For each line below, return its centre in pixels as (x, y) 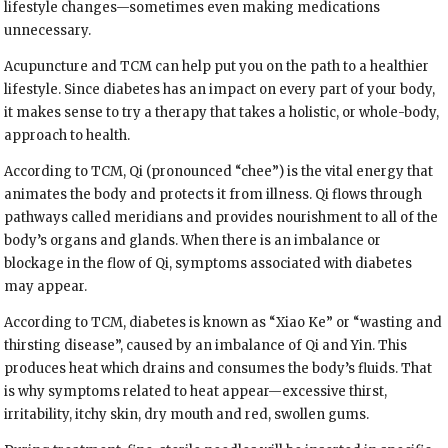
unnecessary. (48, 31)
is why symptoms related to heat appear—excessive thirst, (196, 392)
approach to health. (67, 136)
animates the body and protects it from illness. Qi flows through (213, 195)
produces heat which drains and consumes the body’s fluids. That (218, 369)
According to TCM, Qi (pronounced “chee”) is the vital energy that (219, 172)
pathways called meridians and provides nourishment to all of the (221, 218)
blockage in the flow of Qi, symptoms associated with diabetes (208, 264)
